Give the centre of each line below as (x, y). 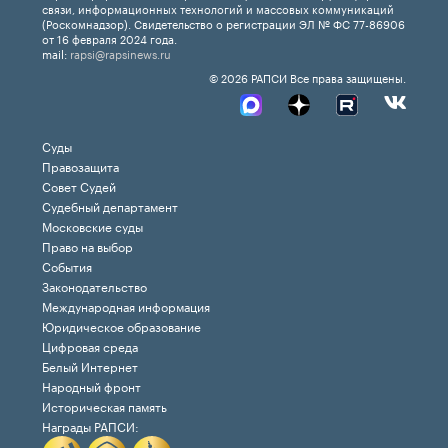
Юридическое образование (121, 325)
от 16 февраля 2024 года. (109, 37)
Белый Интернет (90, 365)
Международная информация (126, 305)
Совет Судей (79, 185)
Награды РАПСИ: (90, 425)
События (67, 265)
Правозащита (80, 165)
